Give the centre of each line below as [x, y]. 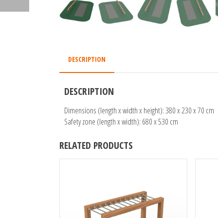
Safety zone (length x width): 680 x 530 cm [121, 121]
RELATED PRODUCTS [96, 145]
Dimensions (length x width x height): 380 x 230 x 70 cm [139, 110]
